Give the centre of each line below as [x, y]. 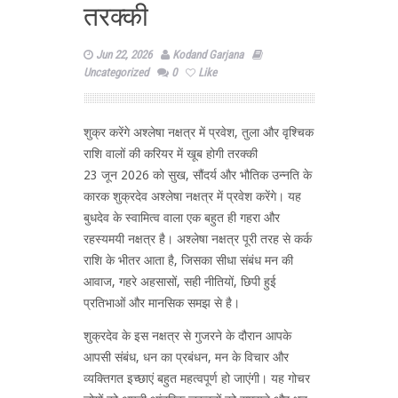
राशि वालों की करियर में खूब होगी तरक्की [171, 153]
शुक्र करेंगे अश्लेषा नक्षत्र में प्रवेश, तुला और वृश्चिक [199, 132]
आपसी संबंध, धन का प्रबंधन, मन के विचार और [186, 357]
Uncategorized [116, 72]
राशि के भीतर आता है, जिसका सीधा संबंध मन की [188, 260]
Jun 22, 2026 [124, 54]
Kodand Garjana [208, 54]
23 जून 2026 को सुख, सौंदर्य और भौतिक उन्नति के [198, 175]
